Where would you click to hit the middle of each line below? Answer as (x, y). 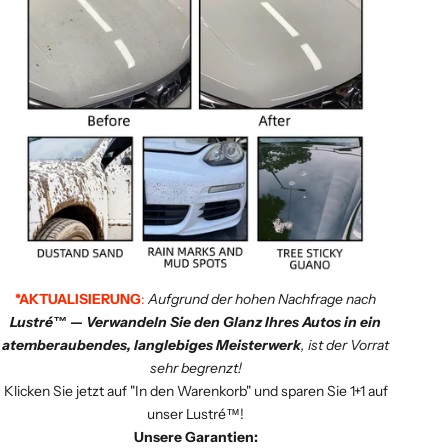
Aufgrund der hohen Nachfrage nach (262, 299)
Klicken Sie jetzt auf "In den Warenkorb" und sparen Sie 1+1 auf (195, 391)
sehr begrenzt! (195, 368)
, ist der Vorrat (345, 345)
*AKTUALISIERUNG (78, 299)
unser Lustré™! (196, 414)
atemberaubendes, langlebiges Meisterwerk (152, 345)
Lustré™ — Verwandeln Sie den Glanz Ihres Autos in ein (196, 322)
